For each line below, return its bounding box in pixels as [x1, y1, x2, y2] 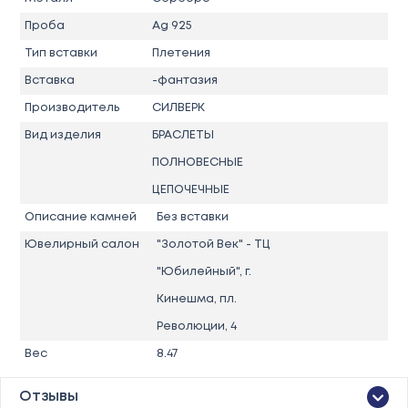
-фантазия [151, 75, 218, 86]
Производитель [25, 102, 120, 113]
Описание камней [25, 211, 138, 222]
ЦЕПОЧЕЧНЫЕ [151, 184, 229, 195]
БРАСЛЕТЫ [151, 129, 214, 140]
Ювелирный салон [25, 239, 140, 250]
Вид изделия [25, 129, 102, 140]
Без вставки [156, 211, 229, 222]
